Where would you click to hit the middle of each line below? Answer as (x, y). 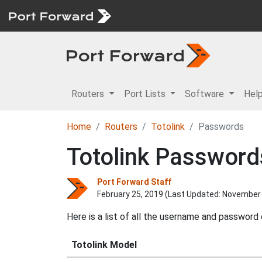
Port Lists (146, 94)
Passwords (221, 127)
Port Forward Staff (134, 182)
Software (206, 94)
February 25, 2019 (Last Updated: (160, 194)
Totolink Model (104, 245)
